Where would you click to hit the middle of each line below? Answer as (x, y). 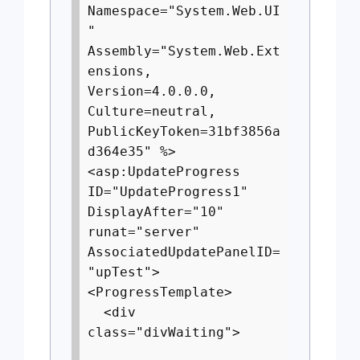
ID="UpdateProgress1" (168, 192)
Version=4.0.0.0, (152, 91)
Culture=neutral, (152, 111)
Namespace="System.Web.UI (184, 11)
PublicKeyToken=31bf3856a (184, 131)
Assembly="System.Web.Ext (184, 51)
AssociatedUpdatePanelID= (184, 252)
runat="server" (144, 232)
